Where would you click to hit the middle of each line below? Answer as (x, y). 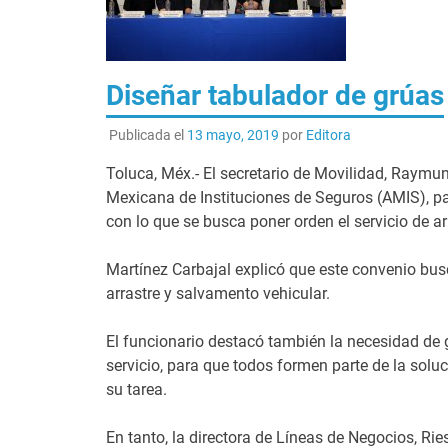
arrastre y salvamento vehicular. (217, 293)
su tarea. (136, 389)
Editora (328, 134)
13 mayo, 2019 (232, 134)
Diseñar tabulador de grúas (274, 95)
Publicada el (147, 134)
